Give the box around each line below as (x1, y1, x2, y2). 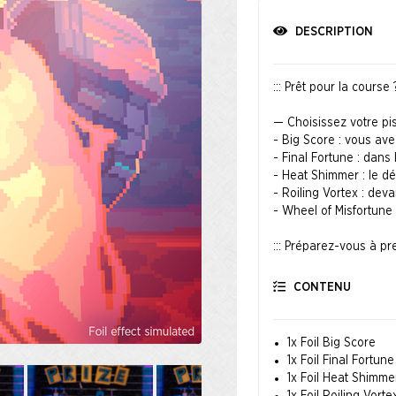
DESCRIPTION (291, 26, 373, 38)
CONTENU (289, 281, 351, 293)
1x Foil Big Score (286, 337, 376, 349)
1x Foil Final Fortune (286, 354, 394, 367)
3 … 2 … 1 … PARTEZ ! (272, 276, 386, 288)
